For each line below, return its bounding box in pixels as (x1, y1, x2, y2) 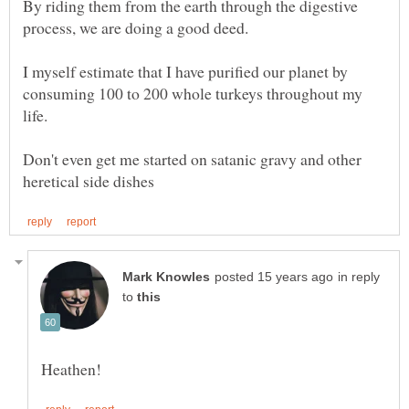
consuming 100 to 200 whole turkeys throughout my (23, 82, 362, 105)
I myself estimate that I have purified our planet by (23, 60, 348, 83)
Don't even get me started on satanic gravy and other (23, 148, 362, 171)
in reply (338, 270, 380, 285)
